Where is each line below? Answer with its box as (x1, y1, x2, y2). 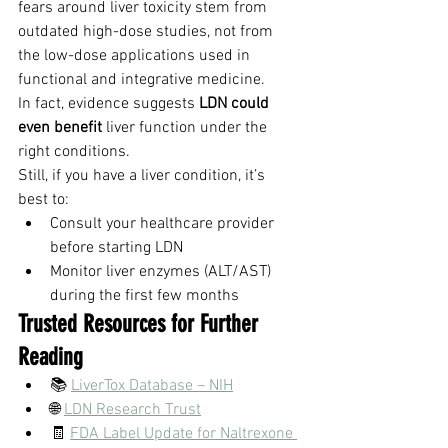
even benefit (18, 118, 102, 138)
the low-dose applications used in (18, 46, 254, 66)
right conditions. (18, 142, 130, 162)
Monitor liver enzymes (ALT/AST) (50, 262, 275, 282)
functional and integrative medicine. (18, 70, 265, 90)
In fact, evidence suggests (18, 94, 199, 114)
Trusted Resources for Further (18, 310, 264, 338)
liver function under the (102, 118, 271, 138)
